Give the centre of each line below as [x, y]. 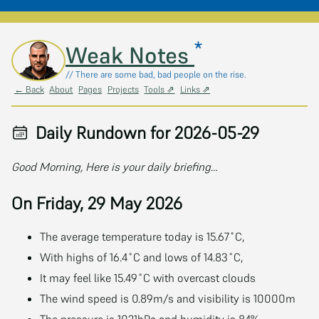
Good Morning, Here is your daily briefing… [114, 166]
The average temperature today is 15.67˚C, [142, 236]
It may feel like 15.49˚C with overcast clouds [148, 277]
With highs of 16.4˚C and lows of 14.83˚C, [141, 257]
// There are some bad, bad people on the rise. [156, 75]
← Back [29, 90]
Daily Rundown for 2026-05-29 [145, 133]
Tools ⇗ [159, 90]
